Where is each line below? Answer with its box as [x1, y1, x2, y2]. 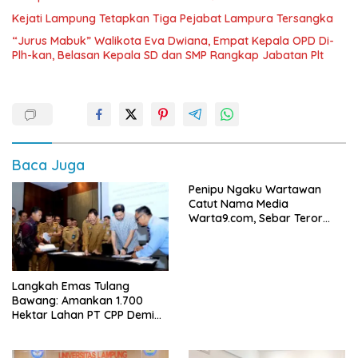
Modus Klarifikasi [189, 225, 280, 241]
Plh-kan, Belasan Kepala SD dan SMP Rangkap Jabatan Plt [12, 48, 324, 63]
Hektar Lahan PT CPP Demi [12, 307, 154, 322]
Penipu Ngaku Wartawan [189, 182, 321, 197]
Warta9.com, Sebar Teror [189, 211, 323, 226]
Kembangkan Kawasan [12, 321, 137, 336]
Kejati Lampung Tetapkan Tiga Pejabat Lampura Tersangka [12, 11, 333, 26]
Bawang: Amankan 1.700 [12, 292, 143, 308]
